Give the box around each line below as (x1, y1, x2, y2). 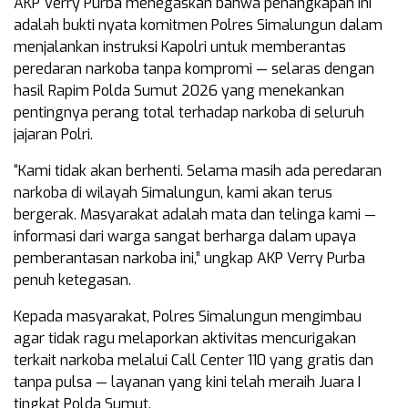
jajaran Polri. (14, 125, 93, 145)
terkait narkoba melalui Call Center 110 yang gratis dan (14, 351, 373, 371)
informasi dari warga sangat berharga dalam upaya (14, 227, 356, 247)
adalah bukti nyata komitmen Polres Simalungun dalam (14, 15, 382, 36)
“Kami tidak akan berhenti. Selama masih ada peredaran (14, 161, 382, 181)
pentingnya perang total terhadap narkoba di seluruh (14, 103, 364, 123)
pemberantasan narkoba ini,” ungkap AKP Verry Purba (14, 249, 365, 269)
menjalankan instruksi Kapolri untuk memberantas (14, 37, 346, 57)
